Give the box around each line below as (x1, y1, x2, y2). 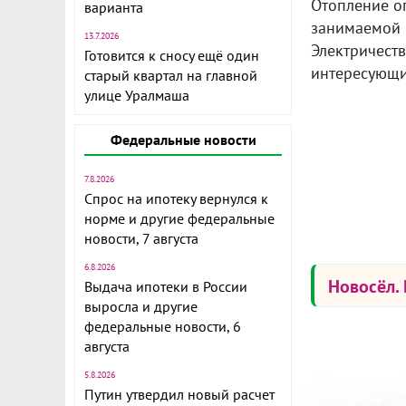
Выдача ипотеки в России (84, 277, 247, 295)
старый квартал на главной (84, 66, 257, 84)
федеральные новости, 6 (84, 317, 241, 335)
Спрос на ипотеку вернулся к (84, 189, 268, 208)
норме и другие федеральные (84, 209, 275, 227)
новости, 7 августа (84, 229, 198, 247)
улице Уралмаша (84, 86, 189, 104)
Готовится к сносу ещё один (84, 46, 259, 64)
